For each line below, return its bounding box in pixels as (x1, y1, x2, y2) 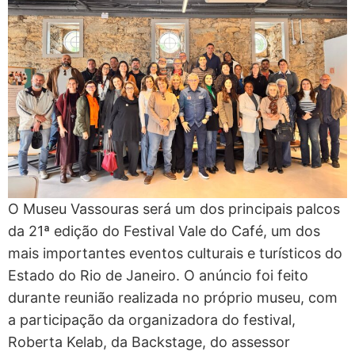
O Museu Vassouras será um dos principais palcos (8, 200, 340, 218)
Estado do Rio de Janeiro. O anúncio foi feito (8, 267, 308, 284)
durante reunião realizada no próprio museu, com (8, 289, 338, 307)
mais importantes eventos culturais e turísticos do (8, 245, 342, 262)
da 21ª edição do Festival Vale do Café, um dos (8, 223, 320, 240)
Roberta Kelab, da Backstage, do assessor (8, 334, 290, 351)
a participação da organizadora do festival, (8, 311, 296, 329)
